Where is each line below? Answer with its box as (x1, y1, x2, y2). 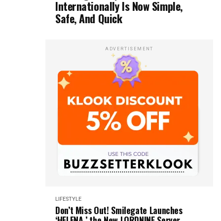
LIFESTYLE (55, 196, 81, 202)
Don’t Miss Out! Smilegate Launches (55, 204, 183, 217)
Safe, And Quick (55, 10, 122, 26)
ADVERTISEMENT (105, 46, 154, 51)
